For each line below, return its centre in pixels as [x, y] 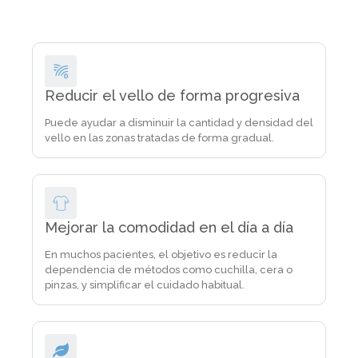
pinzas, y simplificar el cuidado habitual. [145, 285]
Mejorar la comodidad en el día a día [169, 227]
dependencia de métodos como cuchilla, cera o [169, 270]
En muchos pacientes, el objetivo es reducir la [161, 255]
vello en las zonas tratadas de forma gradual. [159, 138]
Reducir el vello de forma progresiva [172, 95]
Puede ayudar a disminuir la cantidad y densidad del [179, 123]
